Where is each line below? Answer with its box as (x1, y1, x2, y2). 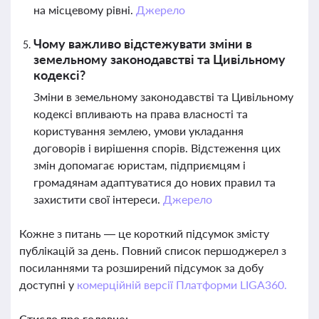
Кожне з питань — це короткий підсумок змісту (19, 226, 269, 240)
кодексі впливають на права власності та (33, 107, 248, 120)
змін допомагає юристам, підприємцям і (33, 158, 246, 172)
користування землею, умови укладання (33, 124, 244, 137)
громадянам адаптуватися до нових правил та (33, 175, 276, 189)
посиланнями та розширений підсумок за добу (19, 261, 263, 274)
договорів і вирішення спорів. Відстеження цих (33, 141, 281, 155)
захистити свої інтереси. (33, 192, 163, 206)
